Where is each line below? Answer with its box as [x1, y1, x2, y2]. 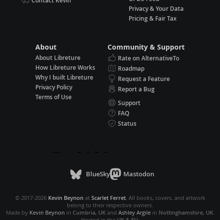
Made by [5, 208, 29, 216]
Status [117, 119, 137, 128]
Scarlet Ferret [91, 193, 126, 201]
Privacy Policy [35, 82, 73, 91]
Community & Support [107, 42, 185, 52]
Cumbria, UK [72, 208, 106, 216]
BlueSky [85, 169, 110, 179]
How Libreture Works [35, 63, 96, 72]
